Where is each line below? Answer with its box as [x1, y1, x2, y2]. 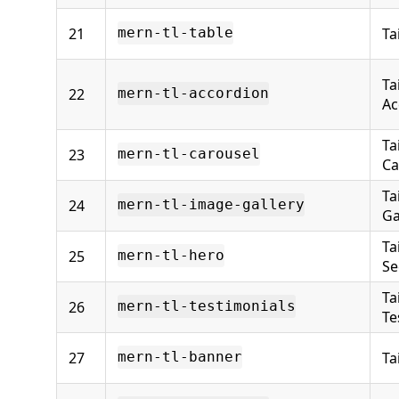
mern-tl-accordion [118, 85, 269, 102]
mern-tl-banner [118, 348, 242, 366]
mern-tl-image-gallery [118, 196, 305, 214]
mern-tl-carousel [118, 145, 260, 163]
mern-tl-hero [118, 247, 224, 265]
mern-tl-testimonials [118, 297, 296, 315]
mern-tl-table [118, 24, 233, 42]
